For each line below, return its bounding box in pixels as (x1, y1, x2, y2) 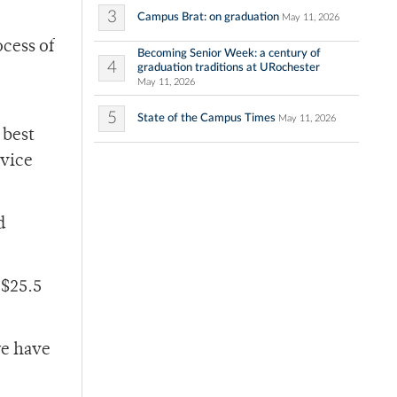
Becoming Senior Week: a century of (137, 47, 321, 60)
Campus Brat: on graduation (137, 11, 279, 24)
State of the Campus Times (137, 112, 276, 125)
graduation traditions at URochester (137, 61, 320, 74)
